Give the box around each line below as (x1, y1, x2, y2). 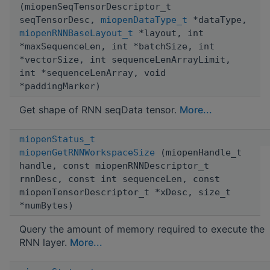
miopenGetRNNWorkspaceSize (19, 146, 155, 158)
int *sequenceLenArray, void (19, 67, 166, 78)
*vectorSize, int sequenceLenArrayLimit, (19, 54, 231, 65)
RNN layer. (19, 236, 70, 248)
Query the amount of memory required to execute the (19, 222, 265, 235)
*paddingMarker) (19, 80, 101, 92)
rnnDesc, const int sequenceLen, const (19, 173, 220, 184)
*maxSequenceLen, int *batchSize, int (19, 40, 215, 52)
